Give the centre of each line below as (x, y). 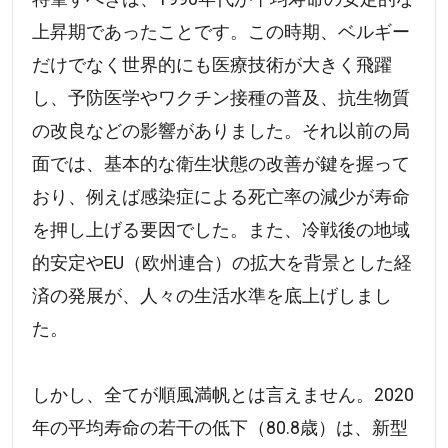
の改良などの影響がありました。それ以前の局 (221, 131)
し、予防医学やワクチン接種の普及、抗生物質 (221, 98)
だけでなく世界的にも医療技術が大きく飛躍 (212, 65)
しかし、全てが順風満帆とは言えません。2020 (223, 395)
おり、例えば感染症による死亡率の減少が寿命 (221, 197)
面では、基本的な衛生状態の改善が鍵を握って (221, 164)
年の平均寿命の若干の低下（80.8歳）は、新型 (220, 428)
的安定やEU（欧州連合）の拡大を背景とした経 (222, 263)
